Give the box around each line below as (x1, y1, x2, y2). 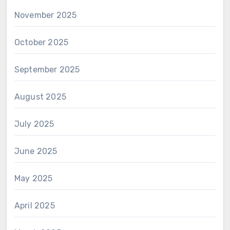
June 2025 (14, 146, 57, 156)
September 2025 (14, 64, 80, 74)
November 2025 (14, 10, 77, 20)
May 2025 (14, 173, 53, 183)
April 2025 (14, 200, 55, 210)
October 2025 (14, 37, 69, 47)
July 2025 (14, 119, 54, 129)
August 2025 (14, 91, 66, 102)
